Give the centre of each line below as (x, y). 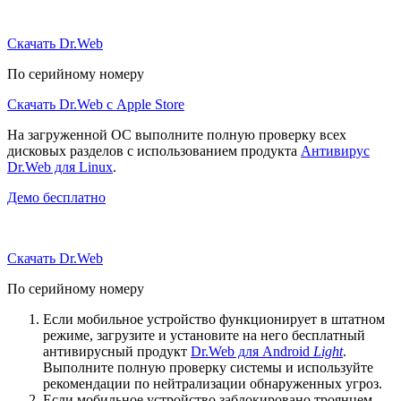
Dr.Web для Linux (60, 166)
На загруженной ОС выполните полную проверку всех (177, 134)
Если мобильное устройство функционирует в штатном (214, 319)
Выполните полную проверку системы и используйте (208, 367)
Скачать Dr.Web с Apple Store (96, 104)
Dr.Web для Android (252, 351)
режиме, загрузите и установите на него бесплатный (204, 335)
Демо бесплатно (56, 197)
